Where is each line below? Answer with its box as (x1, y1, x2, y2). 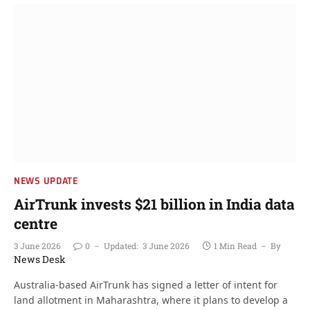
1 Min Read (214, 240, 257, 251)
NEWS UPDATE (14, 173, 78, 188)
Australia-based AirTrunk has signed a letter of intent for (14, 278, 277, 291)
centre (14, 214, 57, 233)
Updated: (104, 240, 138, 251)
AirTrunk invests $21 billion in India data (14, 194, 295, 214)
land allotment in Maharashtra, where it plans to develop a (14, 293, 288, 307)
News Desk (14, 253, 66, 266)
